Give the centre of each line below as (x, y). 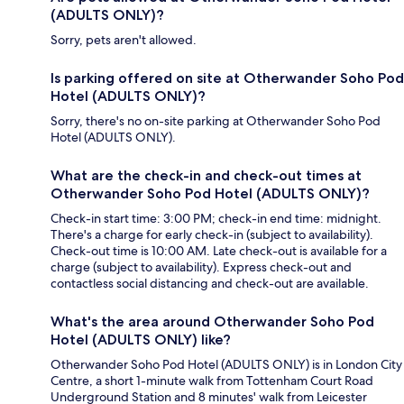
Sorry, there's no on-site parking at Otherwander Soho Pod (216, 121)
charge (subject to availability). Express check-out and (201, 267)
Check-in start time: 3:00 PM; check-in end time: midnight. (216, 219)
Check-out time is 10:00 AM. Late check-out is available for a (219, 251)
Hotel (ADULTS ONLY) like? (141, 340)
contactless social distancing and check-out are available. (210, 284)
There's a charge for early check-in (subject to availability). (212, 235)
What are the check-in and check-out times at (206, 176)
